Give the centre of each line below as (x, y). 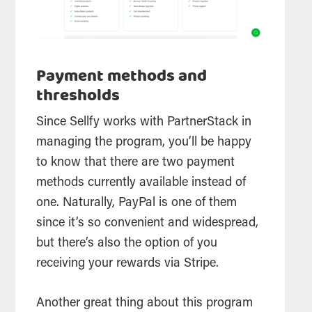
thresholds (78, 96)
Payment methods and (122, 76)
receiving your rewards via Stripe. (130, 264)
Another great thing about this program (145, 303)
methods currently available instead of (141, 183)
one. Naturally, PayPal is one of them (137, 203)
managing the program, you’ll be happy (144, 142)
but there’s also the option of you (127, 243)
